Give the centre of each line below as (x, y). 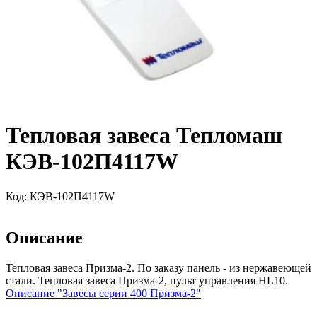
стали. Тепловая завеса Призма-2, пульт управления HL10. (147, 280)
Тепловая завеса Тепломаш (144, 136)
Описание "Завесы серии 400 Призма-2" (103, 293)
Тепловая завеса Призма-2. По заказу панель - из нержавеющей (158, 267)
